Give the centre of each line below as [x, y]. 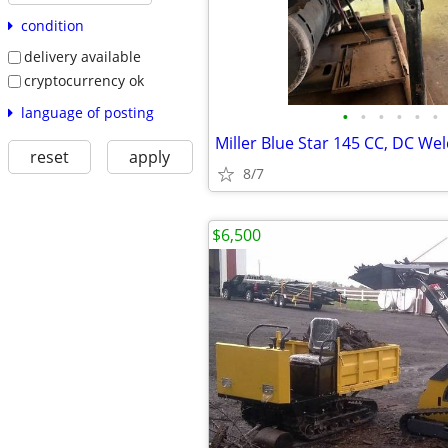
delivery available [82, 57]
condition [52, 26]
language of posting [87, 112]
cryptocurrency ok [83, 80]
